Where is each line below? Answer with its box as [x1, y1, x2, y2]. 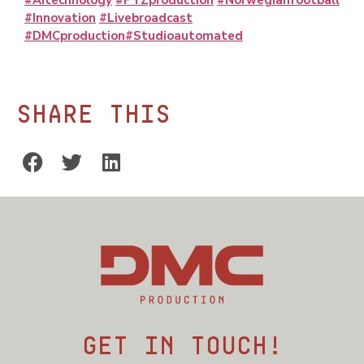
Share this [16, 105, 171, 128]
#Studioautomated [125, 28, 243, 45]
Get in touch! [81, 336, 283, 360]
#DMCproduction [24, 28, 125, 45]
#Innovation [24, 10, 96, 27]
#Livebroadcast [99, 10, 193, 27]
